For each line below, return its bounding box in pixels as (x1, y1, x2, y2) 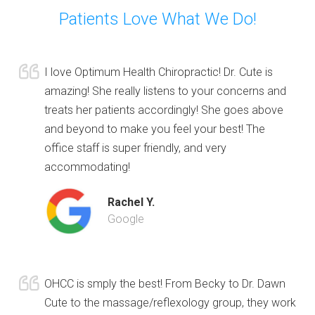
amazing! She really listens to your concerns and (44, 84, 286, 98)
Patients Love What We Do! (58, 9, 257, 30)
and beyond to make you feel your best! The (44, 122, 265, 136)
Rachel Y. (108, 195, 155, 209)
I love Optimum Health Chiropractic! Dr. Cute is (44, 65, 273, 79)
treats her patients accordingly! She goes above (44, 103, 283, 117)
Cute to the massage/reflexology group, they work (44, 295, 296, 309)
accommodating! (44, 160, 130, 174)
